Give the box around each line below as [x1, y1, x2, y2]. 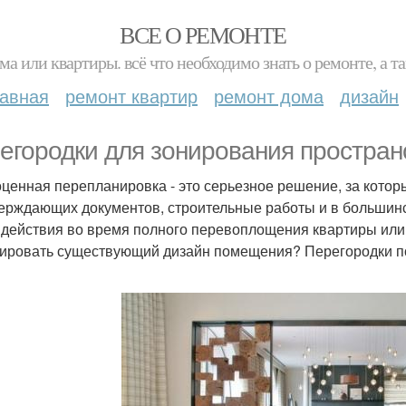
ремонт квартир [65, 82, 198, 109]
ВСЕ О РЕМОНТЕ [120, 19, 286, 50]
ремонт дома [214, 82, 324, 109]
